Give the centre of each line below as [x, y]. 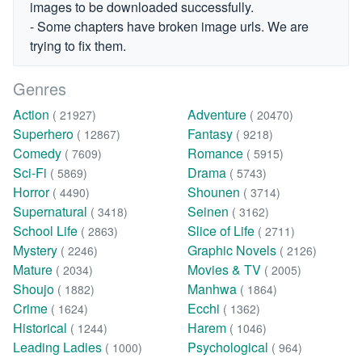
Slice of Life [222, 231]
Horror [33, 192]
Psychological [229, 347]
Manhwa [213, 289]
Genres [40, 88]
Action [33, 114]
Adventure [218, 114]
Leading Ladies [59, 347]
